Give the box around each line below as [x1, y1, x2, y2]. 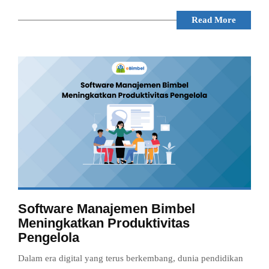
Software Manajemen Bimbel [18, 201, 195, 216]
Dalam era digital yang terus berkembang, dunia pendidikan [18, 253, 243, 263]
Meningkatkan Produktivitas [18, 215, 190, 231]
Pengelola [18, 229, 79, 245]
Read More [192, 14, 236, 25]
